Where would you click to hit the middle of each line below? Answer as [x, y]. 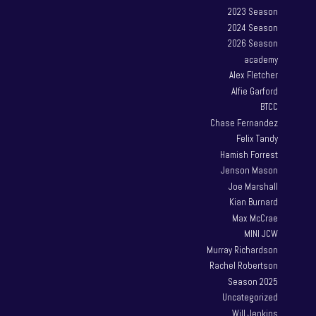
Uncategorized [250, 298]
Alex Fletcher [254, 75]
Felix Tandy [257, 139]
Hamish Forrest [249, 154]
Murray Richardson [243, 250]
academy [261, 59]
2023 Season [253, 12]
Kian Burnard [254, 202]
